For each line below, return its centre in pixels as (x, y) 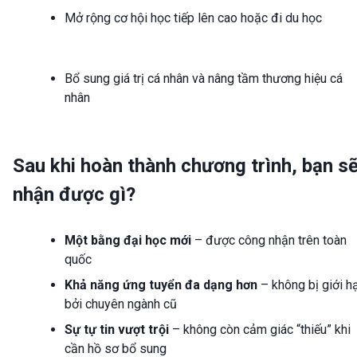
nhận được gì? (74, 195)
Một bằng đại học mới (128, 241)
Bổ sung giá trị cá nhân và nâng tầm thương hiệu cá (204, 78)
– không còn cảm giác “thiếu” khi (260, 330)
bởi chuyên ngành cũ (121, 304)
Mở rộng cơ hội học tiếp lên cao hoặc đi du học (193, 18)
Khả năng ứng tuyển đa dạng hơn (161, 285)
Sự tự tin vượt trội (117, 330)
